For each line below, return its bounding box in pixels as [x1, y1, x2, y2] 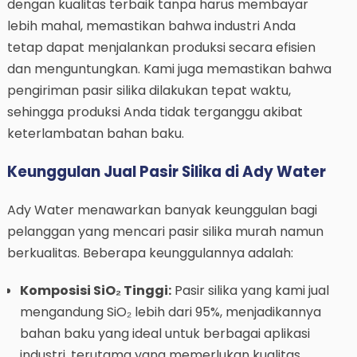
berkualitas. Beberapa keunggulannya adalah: [6, 243, 293, 262]
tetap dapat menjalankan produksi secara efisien [6, 38, 316, 57]
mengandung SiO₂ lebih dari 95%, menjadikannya [19, 302, 321, 321]
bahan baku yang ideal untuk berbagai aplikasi [19, 324, 310, 343]
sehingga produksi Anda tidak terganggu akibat [6, 103, 303, 122]
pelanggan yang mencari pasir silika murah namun [6, 222, 324, 241]
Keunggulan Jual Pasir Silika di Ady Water [6, 161, 326, 183]
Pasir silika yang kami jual [171, 280, 329, 300]
